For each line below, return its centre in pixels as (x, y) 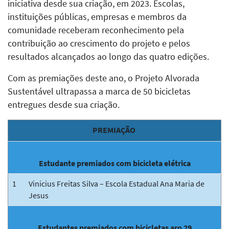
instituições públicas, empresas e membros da (97, 17)
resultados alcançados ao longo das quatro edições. (108, 56)
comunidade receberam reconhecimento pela (96, 30)
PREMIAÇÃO (114, 130)
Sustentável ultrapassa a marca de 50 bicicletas (99, 91)
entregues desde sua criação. (64, 105)
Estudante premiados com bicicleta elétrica (114, 163)
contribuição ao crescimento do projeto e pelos (99, 43)
